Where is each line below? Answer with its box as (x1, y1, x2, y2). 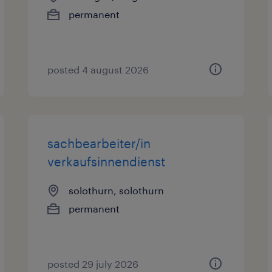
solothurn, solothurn (69, 185, 165, 196)
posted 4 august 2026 (47, 64, 149, 75)
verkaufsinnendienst (47, 154, 166, 169)
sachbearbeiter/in (47, 136, 151, 151)
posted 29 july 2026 (47, 258, 139, 270)
